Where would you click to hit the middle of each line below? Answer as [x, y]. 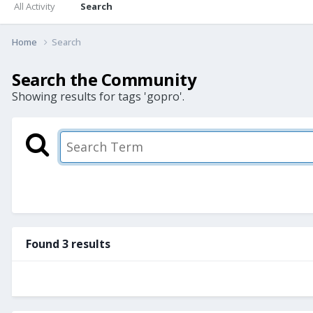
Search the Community [104, 79]
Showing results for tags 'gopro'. [98, 96]
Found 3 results [68, 243]
